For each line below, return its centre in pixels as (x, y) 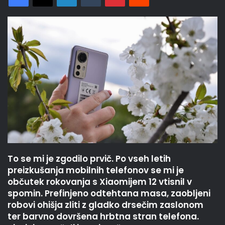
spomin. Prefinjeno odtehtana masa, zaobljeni (109, 194)
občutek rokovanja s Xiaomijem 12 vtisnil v (100, 182)
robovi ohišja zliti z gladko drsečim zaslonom (105, 205)
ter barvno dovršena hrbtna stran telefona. (103, 217)
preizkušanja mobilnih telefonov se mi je (96, 171)
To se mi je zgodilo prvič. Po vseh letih (89, 159)
